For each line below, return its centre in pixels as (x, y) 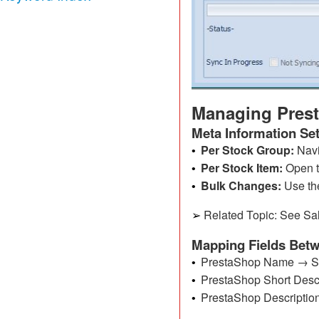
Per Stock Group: (247, 150)
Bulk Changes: (241, 185)
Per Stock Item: (241, 167)
